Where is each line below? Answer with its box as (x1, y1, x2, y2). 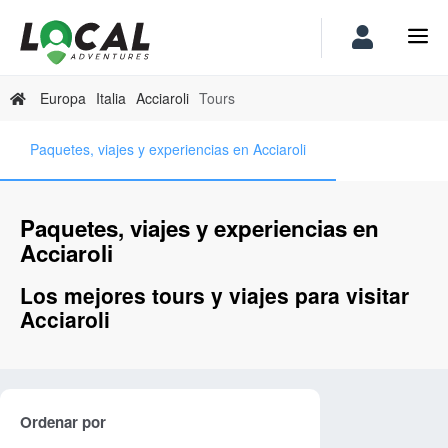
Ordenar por (20, 410, 106, 433)
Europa (40, 87, 86, 108)
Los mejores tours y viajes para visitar (20, 280, 409, 311)
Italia (96, 87, 126, 108)
